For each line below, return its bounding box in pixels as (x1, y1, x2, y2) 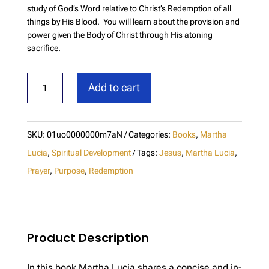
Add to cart (88, 81, 140, 94)
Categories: (128, 129, 172, 139)
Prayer (26, 165, 50, 175)
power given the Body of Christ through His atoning (26, 29, 213, 40)
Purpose (53, 165, 85, 175)
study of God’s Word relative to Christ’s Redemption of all (26, 3, 231, 13)
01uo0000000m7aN (46, 129, 122, 139)
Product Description (26, 229, 149, 246)
